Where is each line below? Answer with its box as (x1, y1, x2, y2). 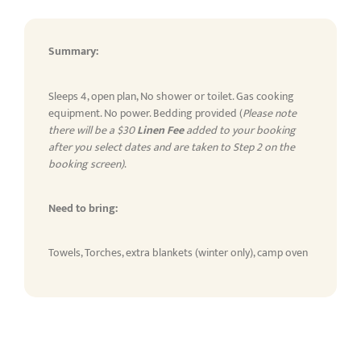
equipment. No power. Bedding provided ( (48, 103, 243, 122)
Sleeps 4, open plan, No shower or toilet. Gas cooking (48, 86, 294, 106)
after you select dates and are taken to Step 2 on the (48, 137, 295, 156)
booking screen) (48, 154, 124, 173)
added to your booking (184, 120, 296, 139)
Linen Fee (137, 120, 184, 139)
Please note (243, 103, 297, 122)
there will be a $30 (48, 120, 137, 139)
